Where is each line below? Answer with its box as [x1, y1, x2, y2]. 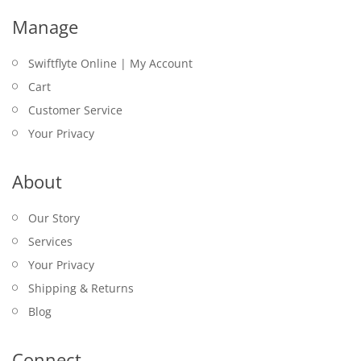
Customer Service [28, 102, 122, 118]
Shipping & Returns [28, 280, 134, 296]
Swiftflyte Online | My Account [28, 55, 193, 71]
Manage [12, 14, 78, 39]
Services [28, 233, 73, 249]
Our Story [28, 210, 80, 226]
